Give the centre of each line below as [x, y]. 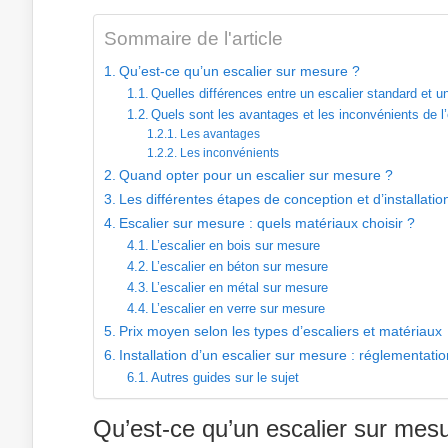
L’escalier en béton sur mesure [240, 266]
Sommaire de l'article [193, 38]
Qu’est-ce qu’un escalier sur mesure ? [239, 71]
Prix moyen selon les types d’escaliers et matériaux [280, 331]
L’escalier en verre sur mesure [238, 308]
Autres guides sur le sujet [225, 377]
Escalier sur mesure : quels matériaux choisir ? [266, 223]
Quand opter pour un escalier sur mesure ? [255, 175]
